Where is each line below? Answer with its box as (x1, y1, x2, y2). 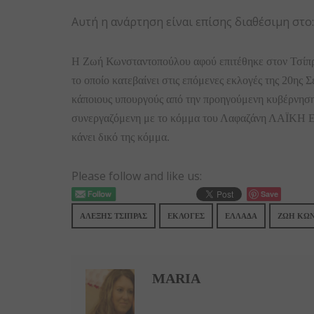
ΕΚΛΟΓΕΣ (168, 212, 205, 221)
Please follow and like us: (71, 168, 202, 184)
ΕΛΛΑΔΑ (225, 212, 257, 221)
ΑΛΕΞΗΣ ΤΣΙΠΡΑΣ (80, 212, 147, 221)
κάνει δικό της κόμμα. (71, 130, 170, 143)
